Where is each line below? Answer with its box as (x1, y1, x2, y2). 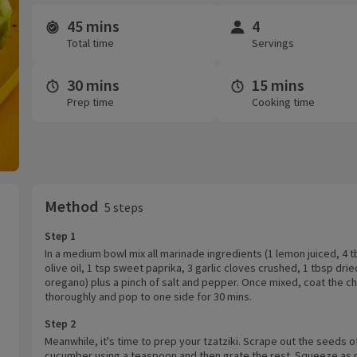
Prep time (66, 95, 114, 109)
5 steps (104, 198, 143, 215)
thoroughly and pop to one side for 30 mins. (44, 288, 252, 304)
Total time (66, 36, 114, 50)
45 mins (66, 16, 120, 36)
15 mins (251, 75, 304, 95)
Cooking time (251, 95, 315, 109)
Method (44, 195, 98, 216)
